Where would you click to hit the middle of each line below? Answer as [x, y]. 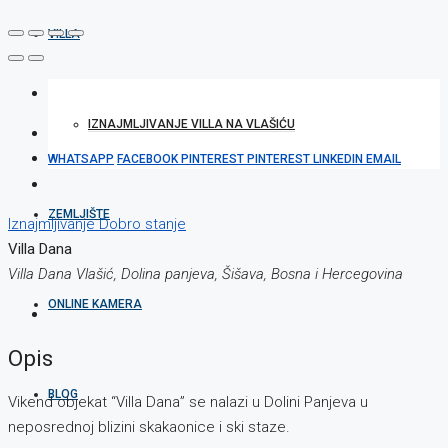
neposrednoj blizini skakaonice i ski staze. [149, 426]
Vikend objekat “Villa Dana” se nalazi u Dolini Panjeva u [188, 401]
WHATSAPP [81, 159]
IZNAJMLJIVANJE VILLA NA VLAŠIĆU [191, 124]
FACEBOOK [149, 159]
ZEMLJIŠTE [79, 214]
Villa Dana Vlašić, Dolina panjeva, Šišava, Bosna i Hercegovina [205, 274]
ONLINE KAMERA [95, 304]
